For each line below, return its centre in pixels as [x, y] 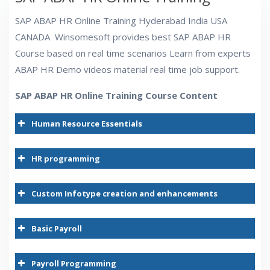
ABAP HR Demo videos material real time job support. [127, 70]
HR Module [134, 144]
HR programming [66, 159]
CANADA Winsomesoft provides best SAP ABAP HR [123, 37]
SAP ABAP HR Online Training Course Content [116, 96]
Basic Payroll [57, 229]
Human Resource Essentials [87, 124]
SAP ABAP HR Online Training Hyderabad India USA [121, 21]
